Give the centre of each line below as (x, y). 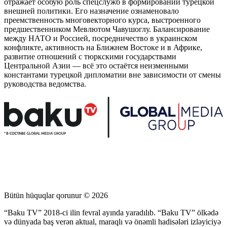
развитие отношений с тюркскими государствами (90, 56)
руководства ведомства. (45, 84)
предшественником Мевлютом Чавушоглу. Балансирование (107, 29)
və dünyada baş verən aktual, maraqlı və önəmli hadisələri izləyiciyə (112, 221)
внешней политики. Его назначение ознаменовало (91, 11)
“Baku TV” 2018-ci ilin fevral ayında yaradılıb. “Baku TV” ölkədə (111, 212)
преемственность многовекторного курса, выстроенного (102, 20)
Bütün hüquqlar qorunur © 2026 (56, 195)
